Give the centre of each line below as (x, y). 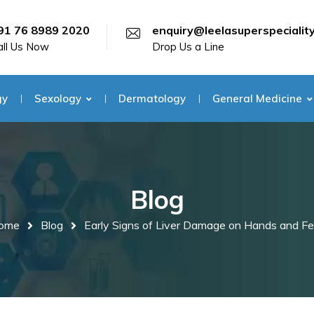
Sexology (58, 98)
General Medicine (257, 98)
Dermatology (152, 98)
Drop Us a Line (188, 47)
